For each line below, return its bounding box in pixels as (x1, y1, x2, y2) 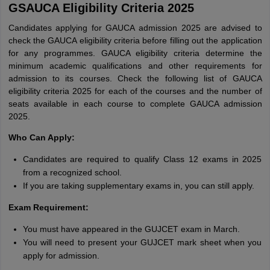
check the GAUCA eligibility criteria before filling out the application (8, 36, 262, 45)
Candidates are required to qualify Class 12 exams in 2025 (22, 154, 262, 164)
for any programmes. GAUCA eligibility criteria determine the (8, 48, 262, 58)
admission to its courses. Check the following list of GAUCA (8, 74, 262, 83)
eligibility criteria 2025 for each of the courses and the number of (8, 86, 262, 96)
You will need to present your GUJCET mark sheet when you (22, 237, 262, 247)
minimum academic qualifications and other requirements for (8, 61, 262, 71)
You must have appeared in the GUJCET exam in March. (22, 224, 240, 234)
